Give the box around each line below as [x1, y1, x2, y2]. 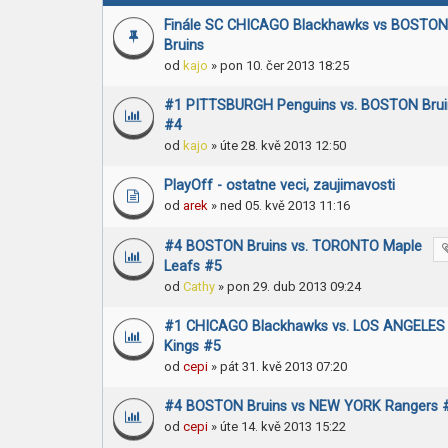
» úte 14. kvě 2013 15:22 [207, 419, 346, 434]
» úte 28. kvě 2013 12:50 [207, 138, 346, 153]
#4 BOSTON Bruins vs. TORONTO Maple [163, 238, 422, 255]
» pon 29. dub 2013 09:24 [214, 279, 361, 294]
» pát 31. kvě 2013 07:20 [207, 359, 347, 374]
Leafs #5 [163, 258, 222, 275]
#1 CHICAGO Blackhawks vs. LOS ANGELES [163, 318, 445, 335]
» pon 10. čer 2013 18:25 [207, 58, 349, 73]
